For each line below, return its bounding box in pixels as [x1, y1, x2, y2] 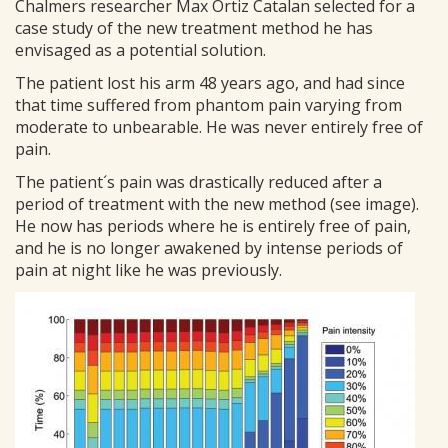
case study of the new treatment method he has [15, 17, 373, 39]
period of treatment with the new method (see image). [15, 193, 419, 215]
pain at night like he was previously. [15, 259, 282, 281]
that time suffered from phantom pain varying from [15, 94, 402, 116]
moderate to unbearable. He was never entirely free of [15, 116, 423, 138]
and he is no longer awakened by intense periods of [15, 237, 403, 259]
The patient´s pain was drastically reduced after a [15, 171, 382, 193]
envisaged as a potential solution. [15, 39, 266, 61]
